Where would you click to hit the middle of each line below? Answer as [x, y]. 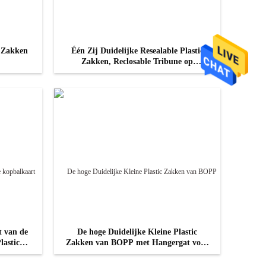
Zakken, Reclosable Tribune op [137, 61]
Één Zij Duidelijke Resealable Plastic [137, 51]
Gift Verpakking [137, 253]
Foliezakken [137, 72]
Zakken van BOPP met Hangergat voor [137, 243]
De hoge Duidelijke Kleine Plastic [137, 232]
